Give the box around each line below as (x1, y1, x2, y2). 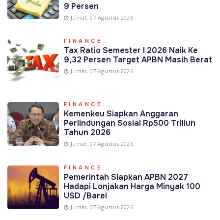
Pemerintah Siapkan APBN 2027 (63, 172, 188, 183)
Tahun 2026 (63, 127, 110, 138)
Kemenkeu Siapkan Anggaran (63, 109, 178, 119)
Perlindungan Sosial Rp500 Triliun (63, 118, 195, 129)
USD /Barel (63, 191, 107, 201)
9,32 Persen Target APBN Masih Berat (63, 55, 212, 65)
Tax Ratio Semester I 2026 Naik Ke (63, 45, 198, 56)
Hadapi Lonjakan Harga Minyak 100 (63, 181, 200, 192)
